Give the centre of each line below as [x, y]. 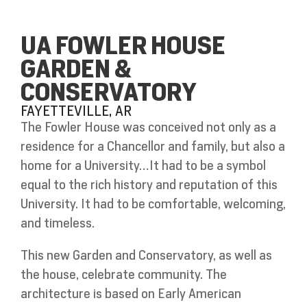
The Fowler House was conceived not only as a [148, 127]
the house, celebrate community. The [124, 274]
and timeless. [58, 223]
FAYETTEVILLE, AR [76, 110]
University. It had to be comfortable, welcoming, [153, 204]
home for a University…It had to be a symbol [143, 165]
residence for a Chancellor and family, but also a [153, 146]
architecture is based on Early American [131, 294]
